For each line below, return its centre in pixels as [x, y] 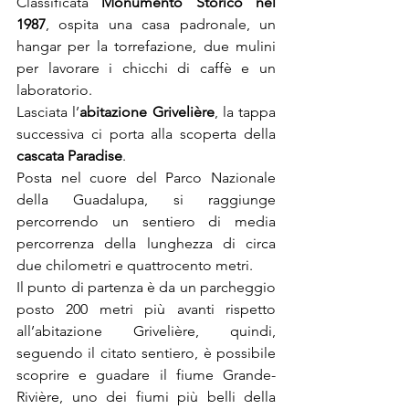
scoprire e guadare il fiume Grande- [146, 375]
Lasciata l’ [48, 112]
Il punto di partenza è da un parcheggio [146, 287]
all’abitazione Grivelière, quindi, [146, 331]
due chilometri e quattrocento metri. [135, 265]
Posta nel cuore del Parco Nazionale [146, 178]
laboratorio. [54, 90]
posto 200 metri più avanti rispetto [146, 309]
